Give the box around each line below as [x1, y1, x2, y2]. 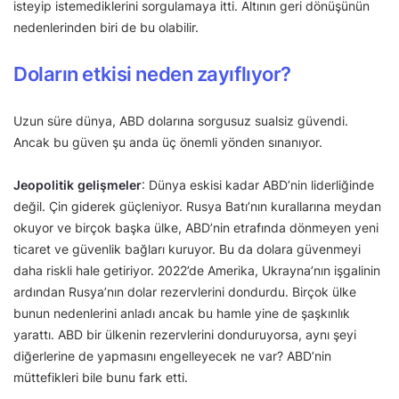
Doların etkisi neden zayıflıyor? [13, 62, 291, 86]
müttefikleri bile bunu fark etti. [13, 370, 188, 386]
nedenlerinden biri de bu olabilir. [13, 20, 199, 36]
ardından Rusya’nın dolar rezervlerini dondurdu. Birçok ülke [13, 284, 356, 300]
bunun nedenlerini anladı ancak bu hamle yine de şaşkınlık [13, 305, 350, 322]
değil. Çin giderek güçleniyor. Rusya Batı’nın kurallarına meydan [13, 199, 381, 215]
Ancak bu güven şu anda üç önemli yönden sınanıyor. [13, 134, 322, 151]
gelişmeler [77, 177, 142, 193]
